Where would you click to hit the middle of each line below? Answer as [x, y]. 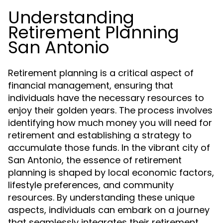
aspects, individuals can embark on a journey [109, 210]
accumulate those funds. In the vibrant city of [109, 148]
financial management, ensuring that [91, 85]
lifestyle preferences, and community [91, 185]
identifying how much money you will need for [110, 123]
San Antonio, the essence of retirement [95, 160]
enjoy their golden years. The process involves [110, 110]
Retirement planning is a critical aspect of [101, 73]
